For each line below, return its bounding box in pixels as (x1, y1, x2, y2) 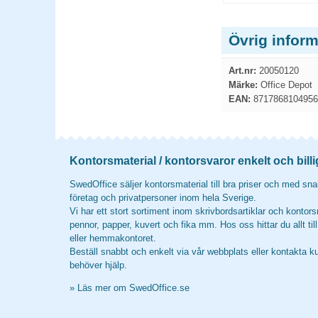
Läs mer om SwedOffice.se (77, 283, 190, 293)
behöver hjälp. (70, 260, 127, 270)
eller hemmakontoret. (70, 233, 156, 243)
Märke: (229, 79, 258, 90)
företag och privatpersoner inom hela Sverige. (70, 192, 256, 203)
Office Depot (258, 79, 312, 90)
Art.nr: (229, 65, 256, 76)
